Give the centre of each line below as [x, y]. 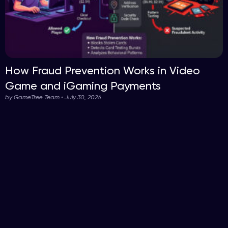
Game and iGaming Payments [83, 86]
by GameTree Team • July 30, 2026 [53, 97]
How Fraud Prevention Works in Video [103, 70]
